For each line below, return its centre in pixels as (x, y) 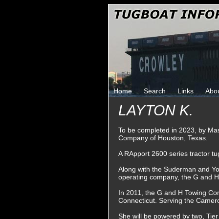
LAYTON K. (156, 110)
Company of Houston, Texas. (163, 138)
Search (155, 91)
